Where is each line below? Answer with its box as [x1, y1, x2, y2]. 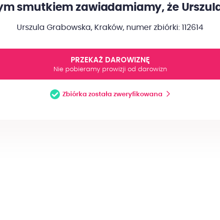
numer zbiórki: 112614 [124, 24, 203, 31]
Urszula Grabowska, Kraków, [17, 24, 124, 31]
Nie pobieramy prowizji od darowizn [53, 66, 167, 73]
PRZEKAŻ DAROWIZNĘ [70, 56, 150, 64]
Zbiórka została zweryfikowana [62, 91, 163, 98]
